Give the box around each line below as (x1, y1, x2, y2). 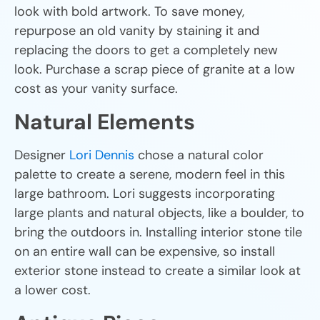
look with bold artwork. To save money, (14, 2, 244, 20)
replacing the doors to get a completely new (14, 41, 278, 59)
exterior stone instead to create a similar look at (14, 261, 301, 279)
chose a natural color (134, 146, 264, 164)
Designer (14, 146, 69, 164)
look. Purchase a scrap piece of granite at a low (14, 60, 295, 78)
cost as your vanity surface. (14, 79, 178, 97)
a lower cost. (14, 281, 91, 299)
